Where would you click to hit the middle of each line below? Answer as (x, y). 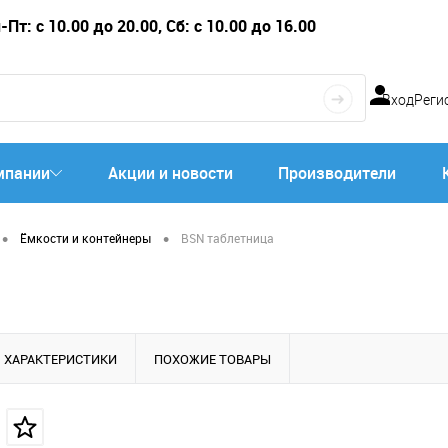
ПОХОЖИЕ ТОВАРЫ (212, 358)
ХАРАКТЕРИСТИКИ (60, 358)
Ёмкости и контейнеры (85, 238)
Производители (337, 173)
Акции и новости (170, 173)
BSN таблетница (227, 238)
